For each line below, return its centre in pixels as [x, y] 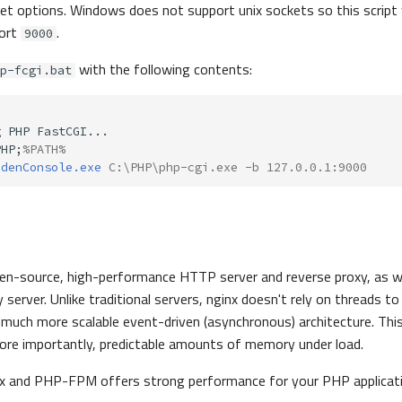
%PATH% [44, 150]
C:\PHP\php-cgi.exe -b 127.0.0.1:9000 [234, 168]
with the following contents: [164, 70]
